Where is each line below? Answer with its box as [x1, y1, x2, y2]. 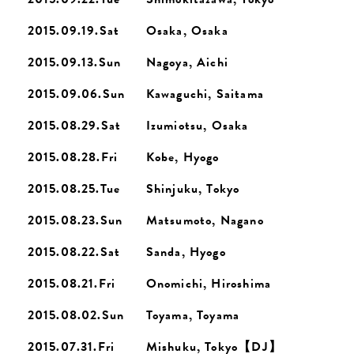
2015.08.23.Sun [27, 211, 123, 230]
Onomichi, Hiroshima [145, 274, 272, 293]
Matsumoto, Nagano [145, 211, 264, 230]
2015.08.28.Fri [27, 148, 119, 167]
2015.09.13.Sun [27, 53, 122, 72]
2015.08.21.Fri [27, 274, 116, 293]
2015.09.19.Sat [27, 21, 120, 40]
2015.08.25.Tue [27, 179, 121, 198]
